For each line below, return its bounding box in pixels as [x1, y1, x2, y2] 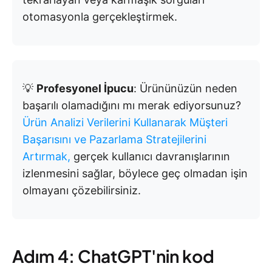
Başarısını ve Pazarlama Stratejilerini [22, 132, 206, 146]
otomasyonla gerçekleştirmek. [22, 10, 177, 23]
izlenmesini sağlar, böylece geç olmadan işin [22, 166, 248, 180]
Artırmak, [22, 149, 70, 163]
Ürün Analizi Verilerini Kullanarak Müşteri [22, 115, 228, 129]
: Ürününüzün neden [134, 81, 237, 95]
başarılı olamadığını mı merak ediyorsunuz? [22, 98, 241, 112]
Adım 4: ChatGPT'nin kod [12, 245, 214, 267]
